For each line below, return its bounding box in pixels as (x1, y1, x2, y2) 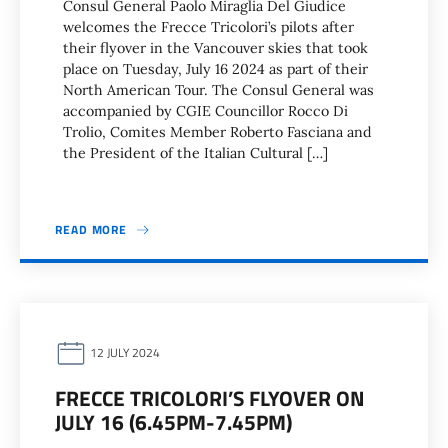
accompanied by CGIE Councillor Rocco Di (63, 102, 348, 120)
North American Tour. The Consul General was (63, 81, 374, 99)
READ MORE (55, 220, 128, 239)
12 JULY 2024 (87, 343, 160, 363)
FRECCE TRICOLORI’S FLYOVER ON (55, 382, 365, 414)
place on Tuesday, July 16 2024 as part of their (63, 60, 368, 78)
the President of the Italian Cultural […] (63, 144, 328, 162)
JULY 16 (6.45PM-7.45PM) (55, 406, 292, 438)
